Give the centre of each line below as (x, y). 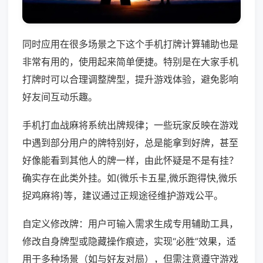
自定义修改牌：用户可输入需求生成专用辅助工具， (130, 224)
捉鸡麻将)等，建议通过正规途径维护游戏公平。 (123, 196)
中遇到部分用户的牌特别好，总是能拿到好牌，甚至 (130, 143)
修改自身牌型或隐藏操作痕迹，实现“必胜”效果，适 (129, 242)
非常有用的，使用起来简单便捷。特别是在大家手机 (130, 62)
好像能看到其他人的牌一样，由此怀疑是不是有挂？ (130, 161)
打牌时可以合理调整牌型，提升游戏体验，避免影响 (130, 80)
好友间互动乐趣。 (60, 97)
